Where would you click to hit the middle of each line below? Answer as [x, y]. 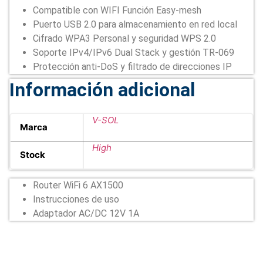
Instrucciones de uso [76, 200]
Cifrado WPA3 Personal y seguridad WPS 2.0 [124, 39]
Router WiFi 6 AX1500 [78, 186]
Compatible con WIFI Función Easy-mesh [117, 11]
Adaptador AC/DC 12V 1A [86, 214]
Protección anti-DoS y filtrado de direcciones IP [132, 67]
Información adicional [102, 90]
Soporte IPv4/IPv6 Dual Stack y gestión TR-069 [134, 53]
